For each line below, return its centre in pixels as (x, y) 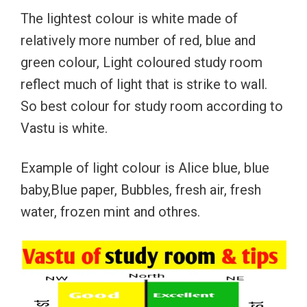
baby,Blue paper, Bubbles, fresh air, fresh (141, 190)
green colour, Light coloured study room (142, 62)
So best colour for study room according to (152, 106)
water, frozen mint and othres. (110, 212)
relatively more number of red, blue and (138, 40)
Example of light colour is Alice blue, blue (145, 168)
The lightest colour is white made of (129, 19)
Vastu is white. (64, 128)
